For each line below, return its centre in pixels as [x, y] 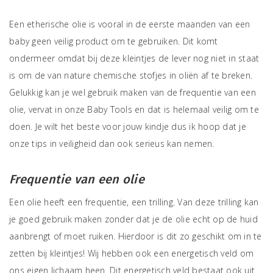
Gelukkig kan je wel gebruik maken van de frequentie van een [133, 92]
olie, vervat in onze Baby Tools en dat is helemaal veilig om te [134, 109]
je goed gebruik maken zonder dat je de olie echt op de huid [133, 219]
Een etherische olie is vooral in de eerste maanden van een [130, 24]
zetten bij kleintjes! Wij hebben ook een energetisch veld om [131, 253]
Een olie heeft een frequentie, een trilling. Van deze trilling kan [134, 202]
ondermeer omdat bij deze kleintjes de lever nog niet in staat [134, 58]
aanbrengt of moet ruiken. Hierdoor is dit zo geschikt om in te [136, 236]
